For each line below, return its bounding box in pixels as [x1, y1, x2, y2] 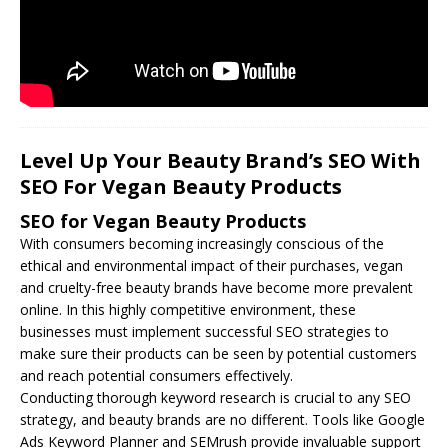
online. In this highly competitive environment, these [20, 299, 356, 319]
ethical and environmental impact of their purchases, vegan [20, 255, 403, 275]
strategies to [303, 321, 389, 341]
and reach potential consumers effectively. [20, 365, 293, 385]
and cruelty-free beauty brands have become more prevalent [20, 277, 413, 297]
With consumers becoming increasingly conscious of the [20, 233, 384, 253]
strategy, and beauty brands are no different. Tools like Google [20, 409, 425, 429]
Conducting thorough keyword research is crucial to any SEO [20, 387, 411, 407]
